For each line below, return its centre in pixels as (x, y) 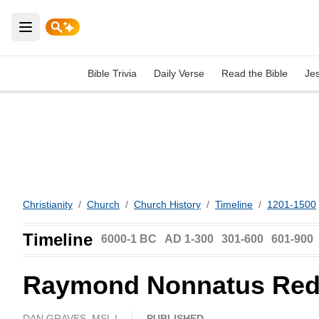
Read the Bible (255, 73)
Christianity (48, 204)
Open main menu (74, 35)
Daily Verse (179, 73)
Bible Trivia (112, 73)
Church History (167, 204)
